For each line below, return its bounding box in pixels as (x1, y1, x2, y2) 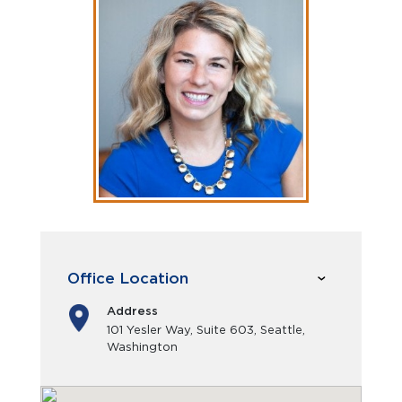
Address (107, 303, 158, 318)
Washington (107, 339, 178, 354)
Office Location (67, 269, 188, 288)
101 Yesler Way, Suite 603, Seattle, (107, 322, 305, 336)
